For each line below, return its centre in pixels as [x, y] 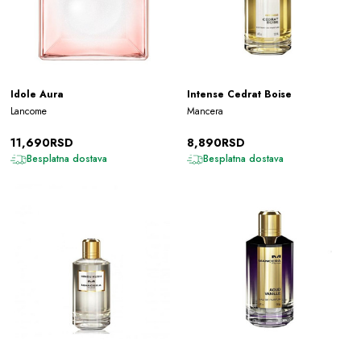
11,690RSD [41, 142]
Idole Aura [37, 94]
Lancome [28, 111]
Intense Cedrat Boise [239, 94]
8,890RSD [216, 142]
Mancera [205, 111]
